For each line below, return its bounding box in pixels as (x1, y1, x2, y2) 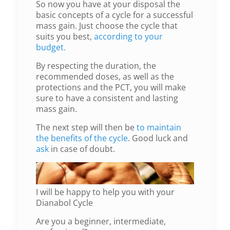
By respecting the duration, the (35, 60, 156, 71)
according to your (93, 30, 163, 42)
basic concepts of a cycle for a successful (35, 9, 193, 21)
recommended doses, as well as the (35, 70, 174, 82)
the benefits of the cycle (35, 132, 128, 144)
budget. (35, 41, 66, 53)
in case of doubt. (48, 143, 115, 155)
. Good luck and (127, 132, 188, 144)
